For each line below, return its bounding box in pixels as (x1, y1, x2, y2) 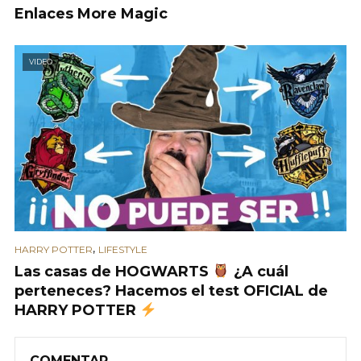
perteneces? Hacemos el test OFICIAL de (15, 281, 328, 300)
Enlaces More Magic (15, 4, 168, 23)
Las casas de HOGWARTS (15, 262, 213, 280)
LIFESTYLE (98, 243, 147, 255)
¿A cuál (229, 262, 288, 280)
